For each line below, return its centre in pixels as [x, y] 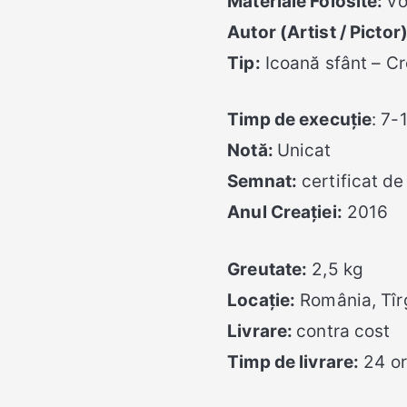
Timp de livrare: [293, 362]
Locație [258, 300]
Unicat [304, 151]
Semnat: [262, 182]
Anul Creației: [285, 213]
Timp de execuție [300, 120]
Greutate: [268, 269]
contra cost [343, 331]
